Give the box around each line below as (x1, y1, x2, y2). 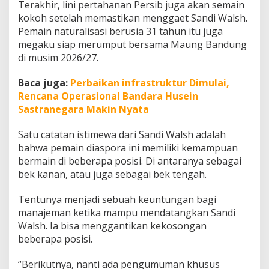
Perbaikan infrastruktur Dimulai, (70, 76, 229, 90)
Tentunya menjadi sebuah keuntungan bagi (18, 193, 216, 207)
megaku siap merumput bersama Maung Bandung (18, 38, 247, 52)
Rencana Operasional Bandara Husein (18, 89, 198, 103)
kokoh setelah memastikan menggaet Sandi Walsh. (18, 11, 247, 25)
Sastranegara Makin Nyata (18, 103, 149, 116)
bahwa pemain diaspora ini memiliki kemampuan (18, 141, 238, 155)
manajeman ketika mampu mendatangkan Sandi (18, 206, 235, 220)
